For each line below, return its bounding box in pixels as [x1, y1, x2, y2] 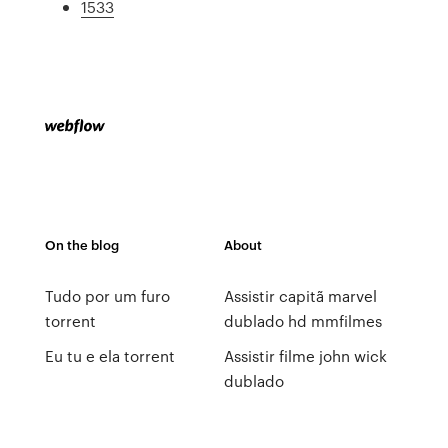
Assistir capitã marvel [223, 285, 377, 307]
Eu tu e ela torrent [44, 345, 175, 367]
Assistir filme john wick [223, 345, 387, 367]
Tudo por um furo [44, 285, 170, 307]
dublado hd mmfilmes [223, 310, 382, 332]
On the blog [44, 235, 119, 254]
